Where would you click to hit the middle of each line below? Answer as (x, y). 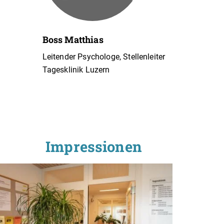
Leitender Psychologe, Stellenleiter (104, 57)
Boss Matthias (73, 40)
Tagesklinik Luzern (76, 70)
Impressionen (94, 146)
